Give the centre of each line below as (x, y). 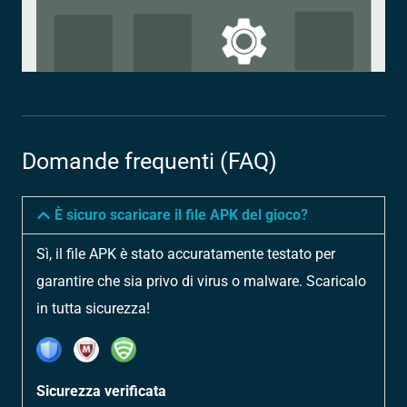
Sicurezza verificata (101, 391)
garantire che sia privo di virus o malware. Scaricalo (201, 281)
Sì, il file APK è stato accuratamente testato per (186, 253)
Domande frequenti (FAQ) (149, 161)
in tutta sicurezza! (93, 308)
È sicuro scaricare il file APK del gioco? (181, 214)
